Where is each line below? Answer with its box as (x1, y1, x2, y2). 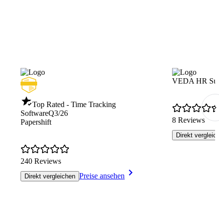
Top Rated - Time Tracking (32, 100, 116, 109)
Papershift (21, 117, 51, 126)
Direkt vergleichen (24, 172, 75, 180)
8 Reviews (172, 115, 205, 124)
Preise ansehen (79, 171, 125, 180)
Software (21, 109, 48, 117)
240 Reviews (21, 156, 61, 165)
